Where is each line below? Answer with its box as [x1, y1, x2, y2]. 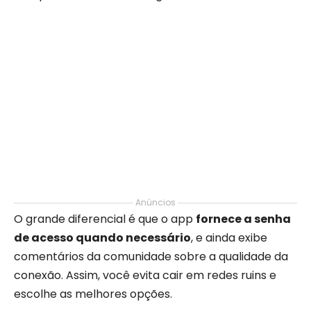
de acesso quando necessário [14, 230, 191, 246]
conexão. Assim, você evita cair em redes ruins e [14, 267, 276, 283]
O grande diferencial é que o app [14, 211, 196, 227]
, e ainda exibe [191, 230, 267, 246]
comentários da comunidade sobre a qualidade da [14, 249, 288, 264]
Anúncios [135, 196, 176, 208]
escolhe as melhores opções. [14, 286, 172, 302]
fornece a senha [196, 211, 291, 227]
